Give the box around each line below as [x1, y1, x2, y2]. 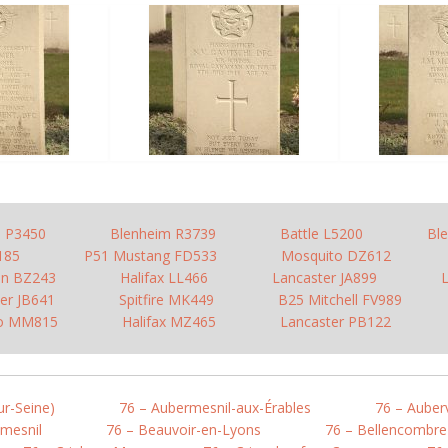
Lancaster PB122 [280, 312, 391, 331]
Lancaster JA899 [272, 268, 377, 287]
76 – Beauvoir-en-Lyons [106, 420, 261, 439]
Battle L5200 [280, 224, 363, 243]
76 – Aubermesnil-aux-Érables [119, 398, 311, 417]
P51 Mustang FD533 [84, 246, 217, 265]
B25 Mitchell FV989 [278, 290, 402, 309]
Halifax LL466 [120, 268, 208, 287]
